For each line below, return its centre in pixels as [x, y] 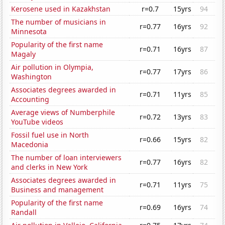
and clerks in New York [49, 167]
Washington [32, 77]
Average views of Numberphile [63, 113]
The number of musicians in [59, 22]
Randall [24, 212]
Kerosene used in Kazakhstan [61, 9]
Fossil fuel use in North [50, 135]
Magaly [24, 54]
